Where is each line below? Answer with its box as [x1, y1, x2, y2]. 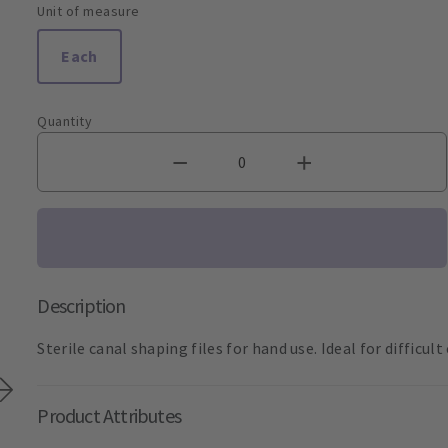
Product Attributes [37, 402, 181, 428]
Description [37, 292, 126, 318]
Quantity [37, 111, 93, 130]
